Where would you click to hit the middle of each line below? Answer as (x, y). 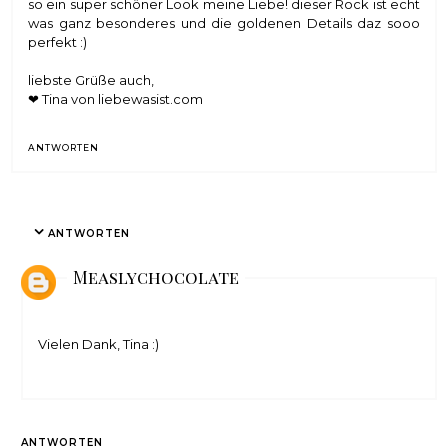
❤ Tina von (63, 99)
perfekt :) (58, 42)
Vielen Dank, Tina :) (99, 344)
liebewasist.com (151, 99)
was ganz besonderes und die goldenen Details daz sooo (224, 23)
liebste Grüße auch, (91, 80)
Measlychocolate (156, 277)
